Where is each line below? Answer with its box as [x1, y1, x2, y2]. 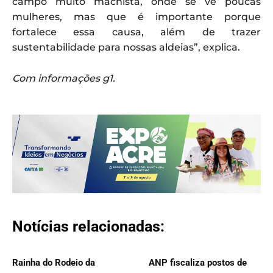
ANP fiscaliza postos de [149, 257, 247, 269]
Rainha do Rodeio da [12, 257, 95, 269]
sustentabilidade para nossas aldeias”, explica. [12, 41, 240, 53]
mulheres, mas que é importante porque [12, 10, 261, 23]
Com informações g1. [12, 72, 115, 84]
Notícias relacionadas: [12, 218, 165, 236]
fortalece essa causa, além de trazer [12, 26, 261, 38]
